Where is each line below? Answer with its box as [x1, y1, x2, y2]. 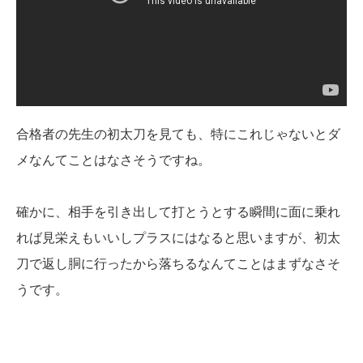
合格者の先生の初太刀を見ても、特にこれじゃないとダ [16, 127, 340, 142]
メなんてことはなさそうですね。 [16, 153, 211, 168]
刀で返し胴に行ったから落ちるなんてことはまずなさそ [16, 257, 340, 271]
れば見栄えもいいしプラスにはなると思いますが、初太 [16, 231, 340, 246]
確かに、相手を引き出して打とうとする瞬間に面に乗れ [16, 205, 340, 220]
